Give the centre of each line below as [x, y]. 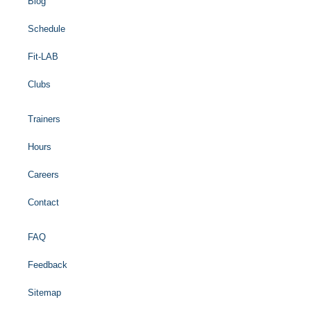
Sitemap [44, 293]
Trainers [44, 119]
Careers [43, 175]
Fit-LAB [43, 57]
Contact [43, 203]
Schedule [47, 29]
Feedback [48, 265]
